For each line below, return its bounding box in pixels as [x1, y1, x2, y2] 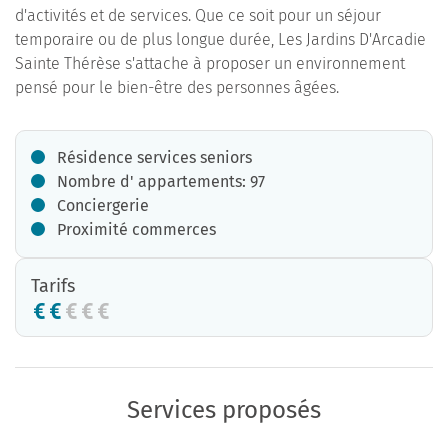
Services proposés [127, 396, 321, 424]
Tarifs [31, 275, 75, 297]
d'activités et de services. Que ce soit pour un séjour [15, 6, 381, 25]
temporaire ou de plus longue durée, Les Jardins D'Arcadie [15, 30, 426, 49]
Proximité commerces [57, 220, 216, 239]
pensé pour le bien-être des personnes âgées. [15, 78, 339, 97]
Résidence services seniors [57, 148, 252, 167]
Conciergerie [57, 196, 149, 215]
